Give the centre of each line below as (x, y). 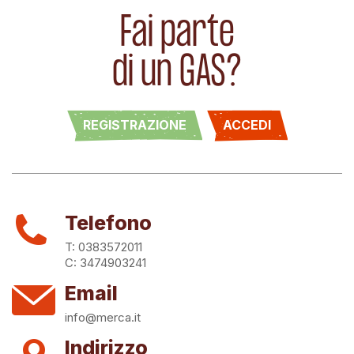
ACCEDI (247, 125)
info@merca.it (103, 317)
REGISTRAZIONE (134, 125)
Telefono (108, 223)
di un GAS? (177, 73)
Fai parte (177, 34)
